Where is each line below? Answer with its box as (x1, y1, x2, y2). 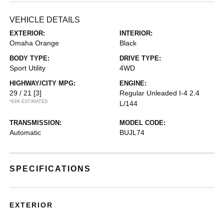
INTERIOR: (119, 29, 152, 37)
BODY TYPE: (9, 54, 50, 62)
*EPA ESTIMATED (9, 98, 48, 104)
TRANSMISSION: (9, 118, 62, 126)
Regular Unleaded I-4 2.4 (119, 88, 199, 97)
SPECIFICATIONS (9, 164, 91, 173)
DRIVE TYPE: (119, 54, 161, 62)
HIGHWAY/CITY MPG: (9, 79, 76, 87)
